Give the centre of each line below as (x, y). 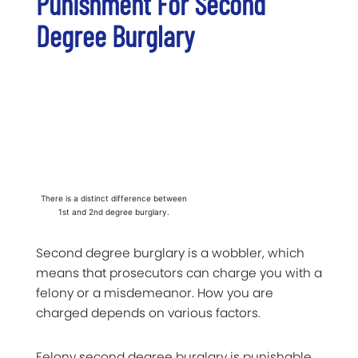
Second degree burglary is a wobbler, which (170, 253)
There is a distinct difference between (113, 199)
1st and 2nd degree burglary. (113, 212)
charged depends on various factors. (148, 313)
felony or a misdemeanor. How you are (155, 293)
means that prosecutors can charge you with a (179, 273)
